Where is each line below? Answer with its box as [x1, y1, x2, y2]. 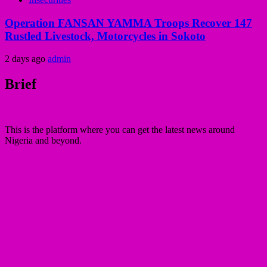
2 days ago [5, 54, 48, 64]
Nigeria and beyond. [5, 135, 82, 146]
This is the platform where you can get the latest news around [5, 125, 235, 135]
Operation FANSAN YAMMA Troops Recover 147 [5, 16, 252, 29]
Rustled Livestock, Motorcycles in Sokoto [5, 29, 206, 42]
